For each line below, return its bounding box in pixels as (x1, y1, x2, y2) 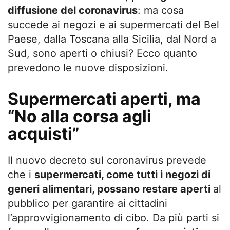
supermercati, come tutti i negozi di (34, 168, 210, 181)
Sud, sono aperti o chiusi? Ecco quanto (8, 47, 197, 60)
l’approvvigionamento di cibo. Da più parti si (8, 211, 219, 224)
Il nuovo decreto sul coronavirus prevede (8, 154, 206, 166)
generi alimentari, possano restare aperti (8, 182, 213, 195)
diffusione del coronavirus (8, 4, 138, 16)
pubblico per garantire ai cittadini (8, 197, 167, 209)
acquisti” (8, 123, 79, 144)
